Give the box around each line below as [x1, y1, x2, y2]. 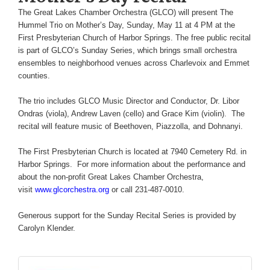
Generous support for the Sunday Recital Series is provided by [18, 211, 236, 221]
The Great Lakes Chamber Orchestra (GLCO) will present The [18, 8, 233, 17]
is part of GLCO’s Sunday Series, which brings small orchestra [18, 46, 237, 55]
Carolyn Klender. [18, 224, 75, 233]
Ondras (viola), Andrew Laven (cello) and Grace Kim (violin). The [18, 109, 245, 119]
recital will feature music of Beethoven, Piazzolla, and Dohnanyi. [18, 122, 243, 131]
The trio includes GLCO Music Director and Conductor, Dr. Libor [18, 96, 239, 106]
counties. [18, 71, 50, 81]
